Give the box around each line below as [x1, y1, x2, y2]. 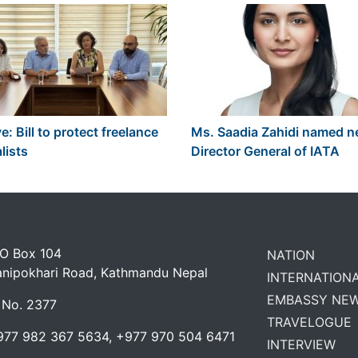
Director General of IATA [191, 142, 340, 159]
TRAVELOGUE [267, 313, 352, 330]
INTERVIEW [267, 336, 336, 352]
